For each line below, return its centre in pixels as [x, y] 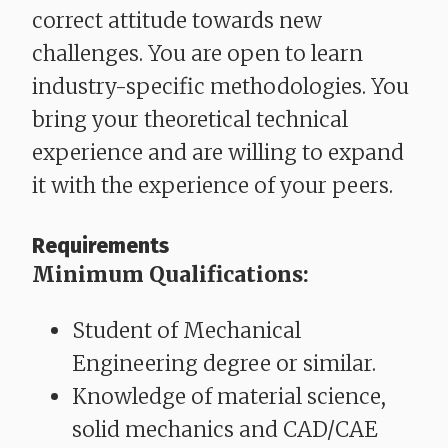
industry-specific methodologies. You [220, 87]
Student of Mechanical [186, 330]
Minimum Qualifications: [170, 275]
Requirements [100, 246]
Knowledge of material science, [229, 396]
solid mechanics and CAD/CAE [225, 429]
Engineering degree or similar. [224, 363]
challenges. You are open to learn [197, 54]
